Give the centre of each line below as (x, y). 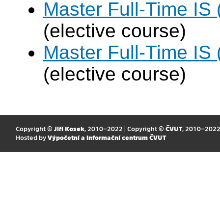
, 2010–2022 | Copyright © (125, 129)
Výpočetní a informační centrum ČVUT (107, 137)
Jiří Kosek (69, 129)
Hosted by (31, 137)
